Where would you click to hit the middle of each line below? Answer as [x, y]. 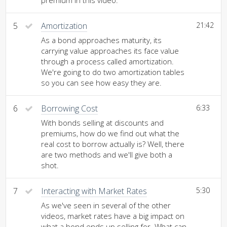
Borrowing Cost [69, 108]
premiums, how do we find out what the [110, 133]
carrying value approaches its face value [110, 51]
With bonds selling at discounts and [102, 123]
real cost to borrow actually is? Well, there [113, 144]
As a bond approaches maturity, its [101, 40]
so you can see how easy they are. [101, 83]
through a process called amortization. [107, 61]
